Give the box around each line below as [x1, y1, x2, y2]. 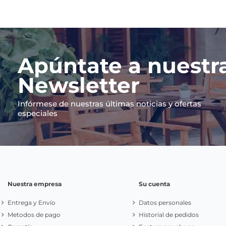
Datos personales [138, 199, 191, 207]
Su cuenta [138, 180, 170, 188]
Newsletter [18, 72, 140, 99]
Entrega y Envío [8, 199, 55, 207]
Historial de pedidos [138, 211, 199, 219]
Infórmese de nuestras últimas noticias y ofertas [18, 98, 201, 108]
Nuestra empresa [8, 180, 62, 188]
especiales [18, 108, 58, 118]
